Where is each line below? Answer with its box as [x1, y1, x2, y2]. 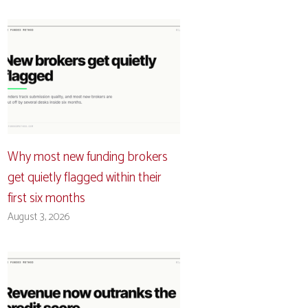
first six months [8, 187, 86, 209]
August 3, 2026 [8, 208, 71, 225]
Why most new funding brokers [8, 146, 168, 168]
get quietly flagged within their [8, 166, 162, 188]
